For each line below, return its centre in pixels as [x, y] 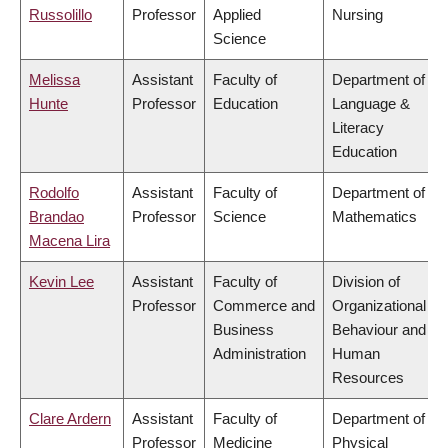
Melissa [54, 80]
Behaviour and [379, 330]
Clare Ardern [70, 419]
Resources [368, 378]
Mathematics [374, 217]
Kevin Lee [61, 282]
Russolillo [60, 15]
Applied [237, 15]
